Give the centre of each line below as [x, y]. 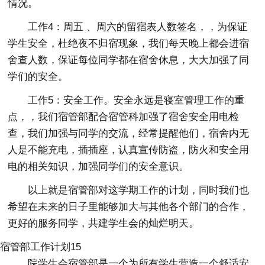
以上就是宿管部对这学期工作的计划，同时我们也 [139, 190]
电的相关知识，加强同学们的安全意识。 [98, 166]
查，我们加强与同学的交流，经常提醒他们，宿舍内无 [129, 133]
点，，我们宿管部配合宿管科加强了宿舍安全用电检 [124, 117]
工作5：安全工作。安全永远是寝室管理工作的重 [136, 100]
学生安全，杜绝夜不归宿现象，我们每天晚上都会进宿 [129, 43]
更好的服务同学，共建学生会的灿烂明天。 [104, 223]
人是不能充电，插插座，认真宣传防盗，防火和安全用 [129, 150]
